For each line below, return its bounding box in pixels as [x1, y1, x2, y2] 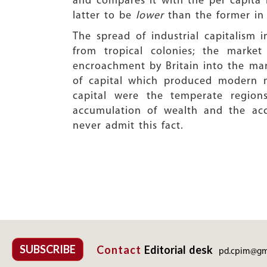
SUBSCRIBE [20, 243, 76, 256]
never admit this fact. [73, 120, 184, 132]
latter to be [73, 10, 136, 21]
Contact [96, 243, 141, 256]
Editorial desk [144, 243, 213, 256]
